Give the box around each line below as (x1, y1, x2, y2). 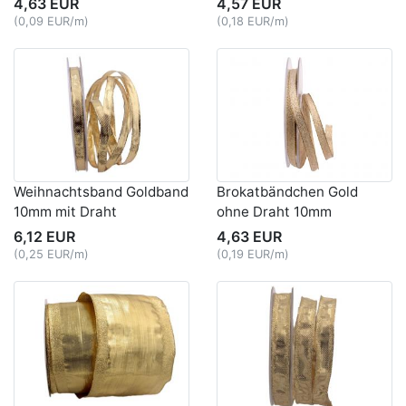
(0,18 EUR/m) (217, 14, 289, 29)
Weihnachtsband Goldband (14, 183, 188, 201)
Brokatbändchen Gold (217, 183, 358, 201)
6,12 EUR (14, 227, 75, 246)
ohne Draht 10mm (217, 203, 332, 221)
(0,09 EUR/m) (14, 14, 89, 29)
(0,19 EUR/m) (217, 247, 289, 262)
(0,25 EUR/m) (14, 247, 89, 262)
